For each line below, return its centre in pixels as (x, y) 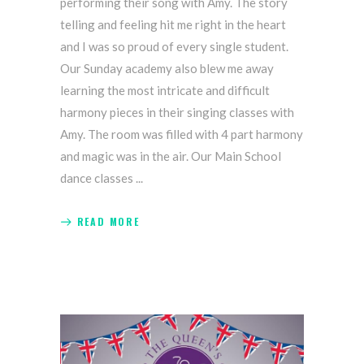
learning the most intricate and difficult (165, 90)
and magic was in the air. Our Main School (171, 156)
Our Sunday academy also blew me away (167, 68)
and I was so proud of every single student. (174, 46)
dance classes (98, 178)
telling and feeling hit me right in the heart (173, 24)
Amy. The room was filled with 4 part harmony (182, 134)
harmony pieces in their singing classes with (177, 112)
